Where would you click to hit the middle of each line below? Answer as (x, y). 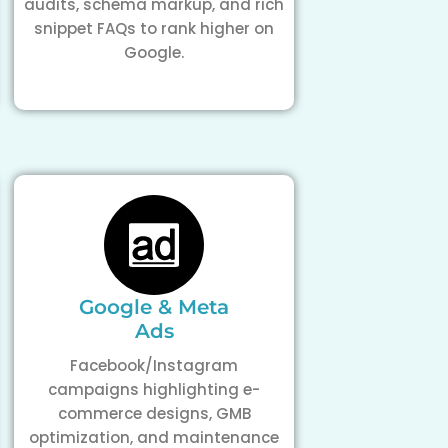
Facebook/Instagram (154, 365)
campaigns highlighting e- (154, 389)
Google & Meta (154, 307)
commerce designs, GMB (154, 413)
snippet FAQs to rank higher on (154, 28)
